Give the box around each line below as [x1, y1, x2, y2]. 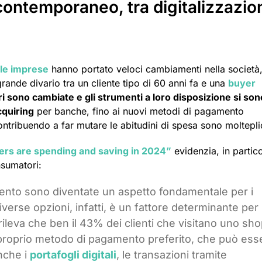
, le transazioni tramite [116, 248, 227, 261]
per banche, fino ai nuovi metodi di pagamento [34, 105, 244, 117]
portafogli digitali [30, 248, 116, 261]
